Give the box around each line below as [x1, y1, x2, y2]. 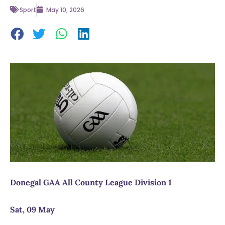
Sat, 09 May [10, 204, 55, 215]
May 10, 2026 [46, 6, 84, 15]
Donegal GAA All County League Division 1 [10, 177, 172, 188]
